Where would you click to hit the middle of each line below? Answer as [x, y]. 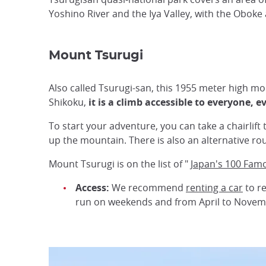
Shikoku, [69, 102]
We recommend [148, 188]
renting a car [214, 188]
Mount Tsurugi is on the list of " [120, 164]
